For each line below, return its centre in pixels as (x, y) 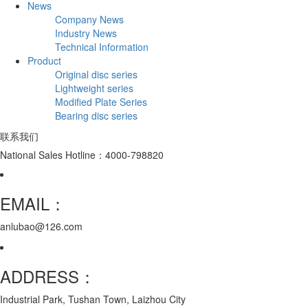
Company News (89, 19)
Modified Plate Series (101, 101)
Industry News (86, 33)
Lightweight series (94, 88)
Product (44, 60)
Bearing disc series (96, 115)
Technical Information (102, 46)
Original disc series (96, 74)
